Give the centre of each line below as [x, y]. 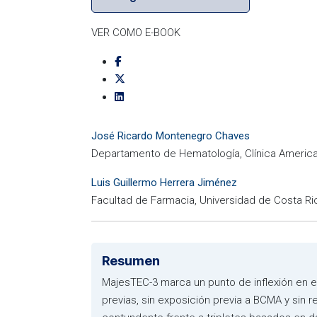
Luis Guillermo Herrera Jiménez [164, 183]
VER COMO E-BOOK [136, 33]
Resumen [131, 261]
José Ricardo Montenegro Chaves [171, 136]
